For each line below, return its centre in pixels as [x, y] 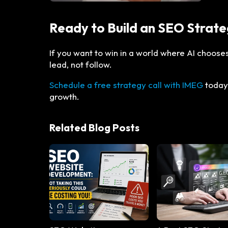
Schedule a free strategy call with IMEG [126, 84]
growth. [64, 96]
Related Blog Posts [94, 127]
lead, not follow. [81, 64]
